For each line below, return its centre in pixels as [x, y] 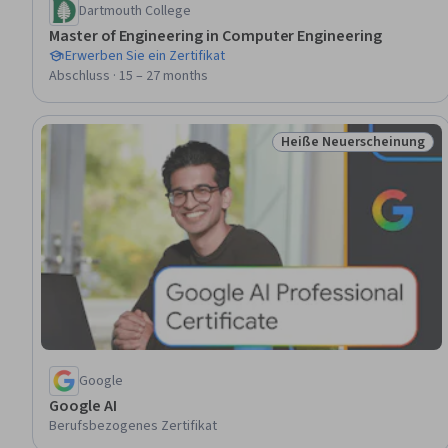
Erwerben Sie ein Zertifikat [145, 56]
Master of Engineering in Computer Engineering [215, 36]
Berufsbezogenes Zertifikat [133, 425]
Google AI [83, 405]
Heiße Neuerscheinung [353, 142]
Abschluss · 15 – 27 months [128, 76]
